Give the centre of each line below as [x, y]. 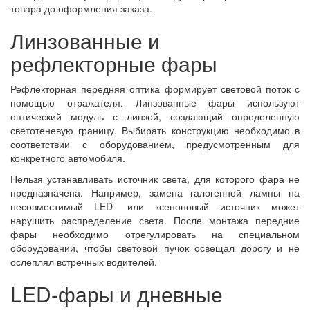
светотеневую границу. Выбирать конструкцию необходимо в [155, 130]
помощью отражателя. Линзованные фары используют [155, 102]
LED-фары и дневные [117, 294]
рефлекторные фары [114, 63]
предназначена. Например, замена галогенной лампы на [155, 192]
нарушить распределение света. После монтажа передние [155, 220]
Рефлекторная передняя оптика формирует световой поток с [155, 89]
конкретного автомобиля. [68, 158]
